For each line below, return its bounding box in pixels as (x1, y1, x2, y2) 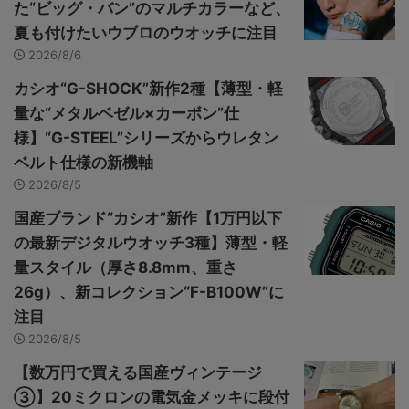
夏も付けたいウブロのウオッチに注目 (14, 24, 278, 43)
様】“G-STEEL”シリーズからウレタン (14, 129, 278, 148)
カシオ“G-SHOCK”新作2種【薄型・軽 (14, 79, 283, 99)
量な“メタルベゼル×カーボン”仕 (14, 104, 239, 123)
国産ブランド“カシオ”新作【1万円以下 (14, 209, 282, 228)
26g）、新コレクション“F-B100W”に (14, 283, 284, 302)
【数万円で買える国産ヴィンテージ (14, 363, 262, 383)
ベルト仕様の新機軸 (14, 153, 153, 173)
